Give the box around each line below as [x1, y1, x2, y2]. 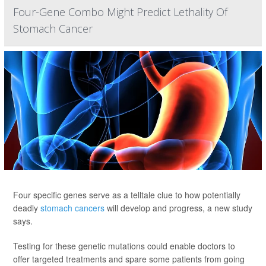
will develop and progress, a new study [104, 202, 252, 214]
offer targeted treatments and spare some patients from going [13, 253, 245, 265]
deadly [13, 202, 40, 214]
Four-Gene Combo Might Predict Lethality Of [13, 5, 227, 19]
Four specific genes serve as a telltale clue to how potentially [13, 189, 240, 201]
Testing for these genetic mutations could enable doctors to [13, 240, 235, 252]
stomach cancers [40, 202, 104, 214]
